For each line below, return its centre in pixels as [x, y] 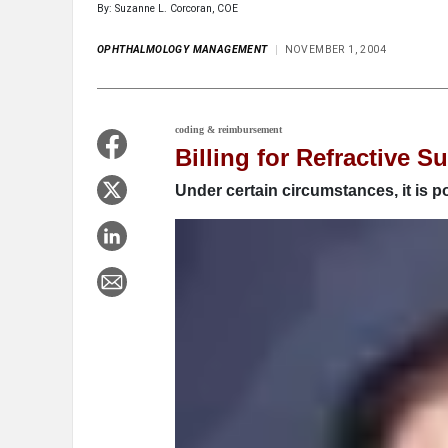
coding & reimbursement [228, 130]
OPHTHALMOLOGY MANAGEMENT [182, 50]
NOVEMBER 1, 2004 [335, 50]
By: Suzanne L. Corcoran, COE [167, 9]
